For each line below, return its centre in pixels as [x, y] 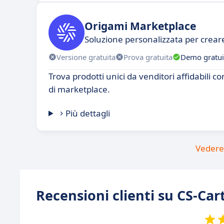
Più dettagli [88, 113]
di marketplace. [79, 89]
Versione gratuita [86, 57]
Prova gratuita [148, 57]
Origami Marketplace [140, 26]
